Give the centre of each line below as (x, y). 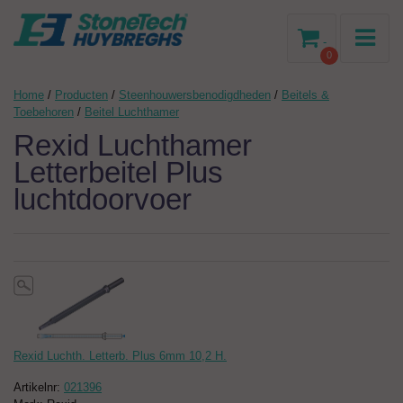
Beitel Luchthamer (132, 112)
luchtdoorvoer (103, 200)
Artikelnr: (39, 388)
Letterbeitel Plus (118, 173)
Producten (81, 95)
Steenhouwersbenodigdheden (195, 95)
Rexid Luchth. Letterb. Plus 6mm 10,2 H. (120, 356)
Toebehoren (44, 112)
